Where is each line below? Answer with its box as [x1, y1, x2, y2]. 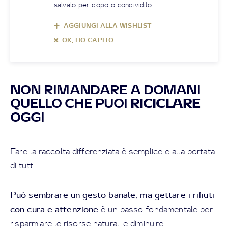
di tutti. [10, 160, 37, 170]
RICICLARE [130, 95, 200, 111]
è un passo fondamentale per [98, 204, 213, 214]
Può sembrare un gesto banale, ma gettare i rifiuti [10, 189, 214, 200]
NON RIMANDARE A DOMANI [10, 81, 201, 97]
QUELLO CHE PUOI [10, 95, 130, 111]
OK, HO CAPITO [62, 36, 114, 44]
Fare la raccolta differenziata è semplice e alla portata [10, 146, 215, 156]
